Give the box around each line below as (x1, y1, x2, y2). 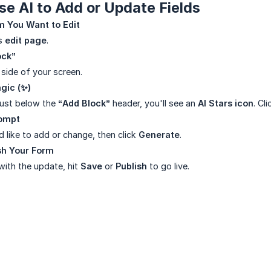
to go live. (147, 161, 189, 172)
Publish (116, 161, 147, 172)
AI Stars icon (198, 98, 253, 109)
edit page (5, 35, 47, 46)
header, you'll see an (110, 98, 198, 109)
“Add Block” (58, 98, 110, 109)
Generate (139, 129, 180, 140)
